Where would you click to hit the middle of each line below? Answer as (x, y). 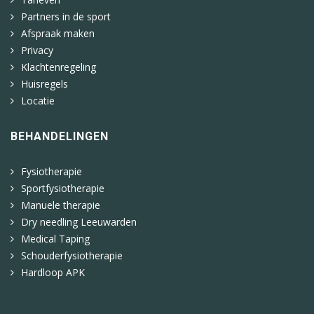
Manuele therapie (61, 205)
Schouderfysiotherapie (72, 255)
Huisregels (45, 83)
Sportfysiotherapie (63, 188)
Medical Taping (55, 238)
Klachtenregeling (59, 67)
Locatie (38, 100)
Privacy (37, 50)
